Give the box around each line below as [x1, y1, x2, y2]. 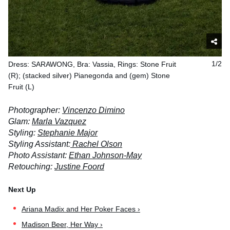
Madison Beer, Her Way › [22, 220, 103, 228]
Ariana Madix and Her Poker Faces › [22, 204, 140, 213]
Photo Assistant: [8, 151, 69, 160]
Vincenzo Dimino [62, 106, 125, 115]
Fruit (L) [8, 83, 34, 91]
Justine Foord [54, 162, 104, 171]
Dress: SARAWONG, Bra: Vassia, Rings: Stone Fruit [8, 60, 176, 69]
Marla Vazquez [32, 117, 86, 126]
